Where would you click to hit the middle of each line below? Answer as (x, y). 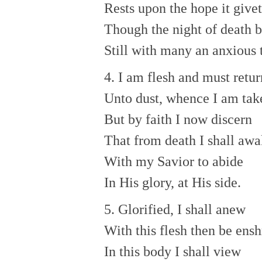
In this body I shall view (173, 252)
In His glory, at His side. (173, 183)
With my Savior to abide (174, 162)
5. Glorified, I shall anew (175, 210)
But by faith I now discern (178, 120)
